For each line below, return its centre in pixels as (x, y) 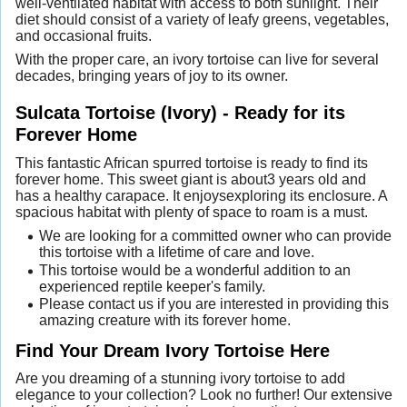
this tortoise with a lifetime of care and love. (176, 253)
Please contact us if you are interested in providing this (213, 304)
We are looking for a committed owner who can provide (215, 236)
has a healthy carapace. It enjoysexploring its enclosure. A (201, 196)
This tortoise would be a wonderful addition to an (194, 270)
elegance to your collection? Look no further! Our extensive (204, 395)
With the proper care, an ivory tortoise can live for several (197, 60)
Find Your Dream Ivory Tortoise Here (173, 351)
